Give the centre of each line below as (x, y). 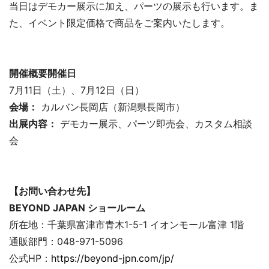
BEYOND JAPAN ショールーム (77, 208)
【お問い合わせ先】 (52, 191)
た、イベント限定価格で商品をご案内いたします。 (119, 23)
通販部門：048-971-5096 (66, 242)
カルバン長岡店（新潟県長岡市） (111, 107)
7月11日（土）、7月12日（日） (77, 90)
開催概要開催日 (43, 74)
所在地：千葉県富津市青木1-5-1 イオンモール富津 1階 (126, 225)
